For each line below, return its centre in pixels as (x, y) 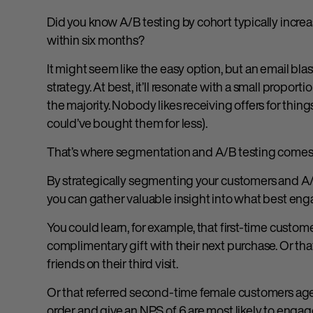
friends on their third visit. (112, 264)
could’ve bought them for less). (129, 123)
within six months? (96, 40)
